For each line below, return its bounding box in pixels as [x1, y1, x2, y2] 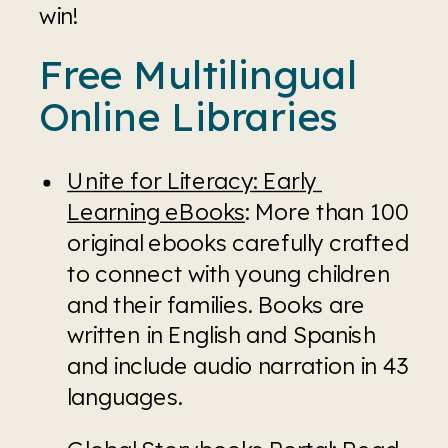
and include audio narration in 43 [67, 351, 409, 380]
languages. [67, 382, 182, 411]
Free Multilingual [39, 48, 357, 98]
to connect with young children [67, 258, 390, 287]
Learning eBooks [67, 197, 245, 226]
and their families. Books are [67, 289, 366, 318]
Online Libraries [39, 90, 338, 140]
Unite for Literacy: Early [67, 166, 317, 195]
